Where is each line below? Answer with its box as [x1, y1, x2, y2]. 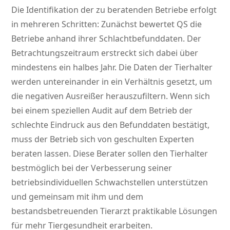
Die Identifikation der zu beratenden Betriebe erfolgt [11, 4, 217, 16]
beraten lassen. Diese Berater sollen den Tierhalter [11, 148, 208, 160]
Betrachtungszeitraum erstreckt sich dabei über [11, 47, 199, 59]
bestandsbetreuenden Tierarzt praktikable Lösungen [11, 205, 218, 217]
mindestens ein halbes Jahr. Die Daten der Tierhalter [11, 62, 213, 73]
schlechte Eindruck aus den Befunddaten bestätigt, [11, 119, 210, 131]
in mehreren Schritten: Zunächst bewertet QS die [11, 18, 202, 30]
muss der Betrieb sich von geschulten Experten [11, 133, 195, 145]
